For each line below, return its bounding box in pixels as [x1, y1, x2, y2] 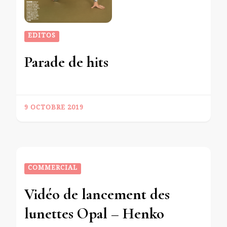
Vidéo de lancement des [24, 184, 170, 204]
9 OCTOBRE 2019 [24, 102, 84, 114]
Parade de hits [24, 52, 108, 71]
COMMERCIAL [28, 163, 78, 174]
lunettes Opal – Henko [24, 204, 164, 223]
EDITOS [28, 30, 56, 42]
